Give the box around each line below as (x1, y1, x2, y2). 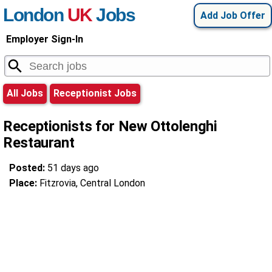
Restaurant (3, 134, 75, 151)
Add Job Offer (200, 10, 265, 21)
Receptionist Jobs (53, 87, 137, 99)
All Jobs (7, 87, 43, 99)
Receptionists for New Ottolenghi (3, 118, 217, 135)
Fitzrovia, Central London (39, 177, 145, 189)
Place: (9, 177, 39, 189)
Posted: (9, 162, 47, 174)
